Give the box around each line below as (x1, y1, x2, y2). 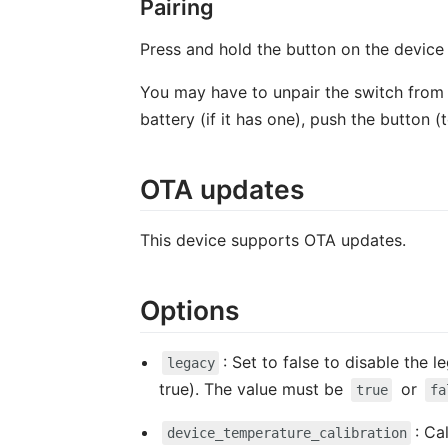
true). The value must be (158, 379, 348, 400)
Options (139, 294, 239, 327)
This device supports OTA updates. (139, 230, 406, 251)
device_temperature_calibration (166, 425, 407, 442)
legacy (166, 355, 215, 372)
